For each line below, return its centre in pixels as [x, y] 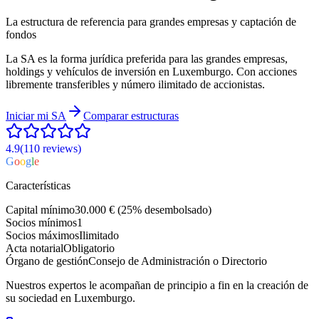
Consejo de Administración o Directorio [178, 261]
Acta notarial [35, 248]
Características [38, 185]
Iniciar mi [27, 115]
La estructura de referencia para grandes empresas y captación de [151, 21]
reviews [60, 148]
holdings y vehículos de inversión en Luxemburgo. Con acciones [151, 71]
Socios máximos [42, 235]
